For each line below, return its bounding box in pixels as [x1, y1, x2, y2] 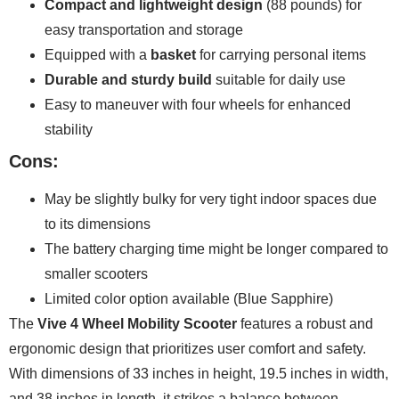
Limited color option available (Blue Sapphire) [45, 290, 333, 306]
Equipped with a [45, 46, 151, 62]
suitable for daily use [212, 71, 346, 87]
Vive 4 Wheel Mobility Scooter [37, 315, 237, 331]
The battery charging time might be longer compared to [45, 240, 388, 256]
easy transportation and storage [45, 21, 243, 37]
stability [45, 121, 93, 137]
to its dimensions [45, 216, 151, 232]
